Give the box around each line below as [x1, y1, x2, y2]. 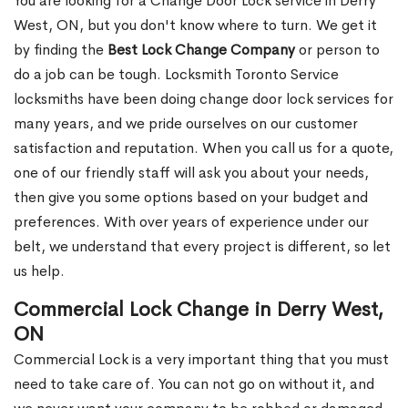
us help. [14, 261, 65, 281]
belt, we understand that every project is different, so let [14, 237, 391, 257]
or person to [295, 40, 380, 60]
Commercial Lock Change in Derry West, [14, 297, 383, 323]
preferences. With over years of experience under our [14, 212, 369, 232]
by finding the [14, 40, 107, 60]
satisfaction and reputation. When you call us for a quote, [14, 138, 393, 158]
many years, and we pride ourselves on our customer [14, 114, 358, 134]
